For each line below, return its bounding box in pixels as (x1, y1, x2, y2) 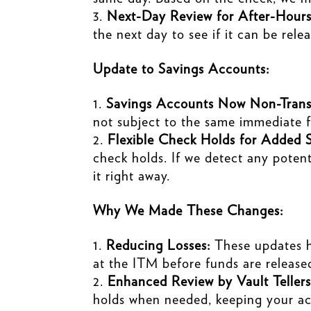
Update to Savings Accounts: (93, 60, 270, 77)
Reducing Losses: (106, 236, 211, 253)
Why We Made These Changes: (93, 201, 284, 219)
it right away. (93, 167, 171, 184)
